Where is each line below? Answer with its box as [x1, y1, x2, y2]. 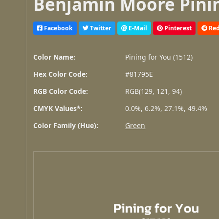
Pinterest [163, 23, 192, 32]
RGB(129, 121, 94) [125, 87, 182, 96]
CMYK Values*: [33, 104, 83, 113]
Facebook [43, 23, 73, 32]
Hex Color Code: [33, 69, 88, 79]
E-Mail [127, 23, 148, 32]
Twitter [88, 23, 112, 32]
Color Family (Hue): [33, 121, 99, 131]
